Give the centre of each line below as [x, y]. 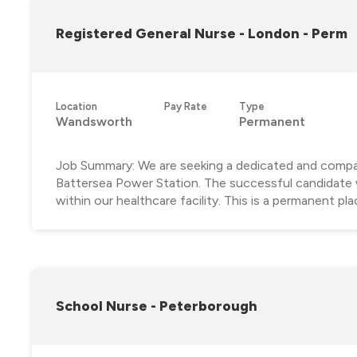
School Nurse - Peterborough [157, 305]
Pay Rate [186, 106]
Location [76, 106]
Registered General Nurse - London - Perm [202, 33]
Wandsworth [94, 121]
